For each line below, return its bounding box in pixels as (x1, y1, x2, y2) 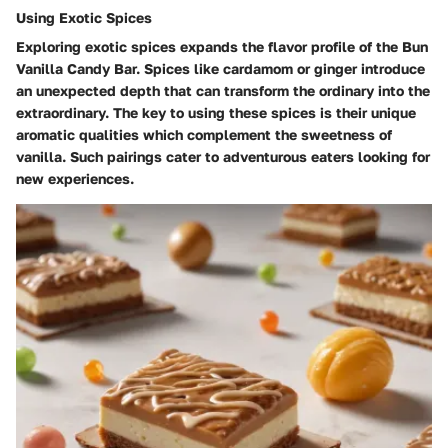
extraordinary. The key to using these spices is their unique (16, 104, 416, 122)
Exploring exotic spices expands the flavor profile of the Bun (16, 38, 428, 56)
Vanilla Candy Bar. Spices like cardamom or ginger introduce (16, 60, 425, 78)
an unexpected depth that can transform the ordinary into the (16, 82, 430, 100)
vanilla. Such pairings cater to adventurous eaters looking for (16, 148, 430, 166)
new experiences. (16, 170, 134, 188)
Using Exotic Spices (16, 9, 152, 27)
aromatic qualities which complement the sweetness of (16, 126, 392, 144)
